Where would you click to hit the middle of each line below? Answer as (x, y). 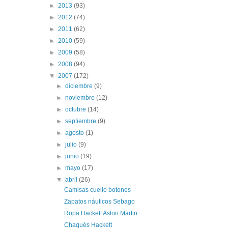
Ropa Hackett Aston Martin (101, 213)
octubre (77, 109)
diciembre (80, 86)
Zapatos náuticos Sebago (99, 201)
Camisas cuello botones (97, 190)
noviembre (81, 97)
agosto (76, 133)
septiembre (82, 121)
